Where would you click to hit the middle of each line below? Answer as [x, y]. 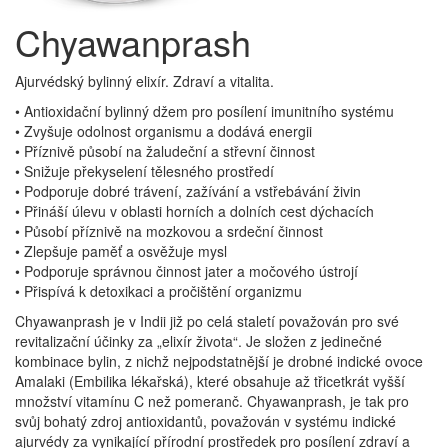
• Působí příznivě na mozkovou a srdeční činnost [169, 231]
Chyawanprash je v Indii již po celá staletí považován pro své [207, 321]
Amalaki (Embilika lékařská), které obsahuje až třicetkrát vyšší [210, 381]
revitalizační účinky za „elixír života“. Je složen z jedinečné [198, 341]
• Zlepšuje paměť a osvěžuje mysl [121, 251]
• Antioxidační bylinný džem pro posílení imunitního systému [204, 111]
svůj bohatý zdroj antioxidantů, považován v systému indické [205, 421]
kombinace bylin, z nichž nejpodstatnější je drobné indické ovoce [219, 361]
